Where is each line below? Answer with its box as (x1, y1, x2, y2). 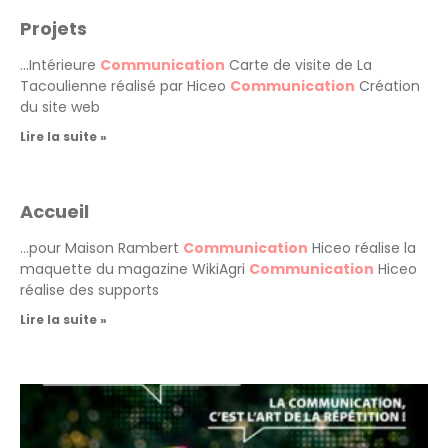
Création (355, 75, 420, 96)
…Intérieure (20, 54, 100, 75)
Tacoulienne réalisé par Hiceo (20, 75, 230, 96)
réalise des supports (20, 279, 159, 300)
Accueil (20, 198, 89, 224)
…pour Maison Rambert (20, 237, 183, 258)
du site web (20, 96, 100, 117)
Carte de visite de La (225, 54, 372, 75)
